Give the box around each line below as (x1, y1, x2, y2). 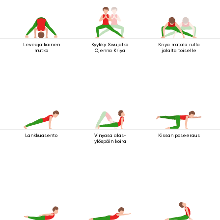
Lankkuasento (25, 133, 57, 138)
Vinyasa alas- (94, 133, 126, 138)
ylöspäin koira (94, 138, 126, 144)
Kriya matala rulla (158, 42, 200, 47)
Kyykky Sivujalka (91, 42, 129, 47)
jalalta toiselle (161, 48, 196, 53)
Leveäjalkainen (23, 42, 60, 47)
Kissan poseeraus (158, 133, 200, 138)
